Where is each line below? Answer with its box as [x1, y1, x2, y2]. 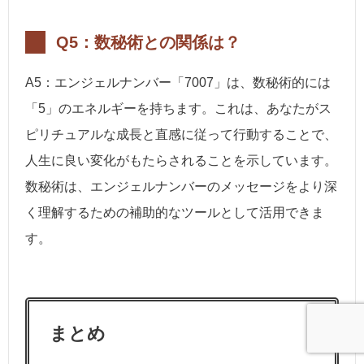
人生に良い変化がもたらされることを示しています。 [25, 154, 337, 168]
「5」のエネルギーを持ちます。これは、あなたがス [25, 102, 331, 116]
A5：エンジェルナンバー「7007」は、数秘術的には [25, 76, 331, 90]
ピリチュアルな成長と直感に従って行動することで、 [25, 128, 337, 142]
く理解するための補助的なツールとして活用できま [25, 206, 324, 220]
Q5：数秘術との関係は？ [56, 33, 240, 52]
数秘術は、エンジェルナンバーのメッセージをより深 [25, 180, 337, 194]
